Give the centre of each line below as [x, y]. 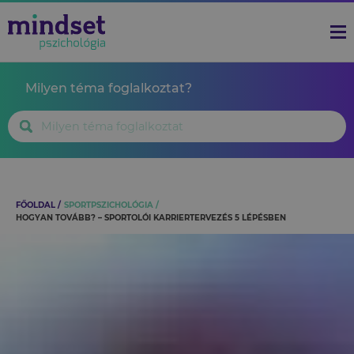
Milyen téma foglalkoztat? [109, 88]
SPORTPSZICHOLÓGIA [109, 205]
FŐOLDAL [36, 205]
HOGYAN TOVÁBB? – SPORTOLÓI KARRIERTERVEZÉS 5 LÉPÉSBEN [151, 218]
